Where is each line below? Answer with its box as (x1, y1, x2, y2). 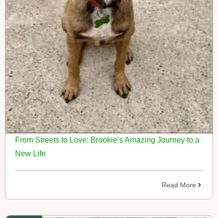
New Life (15, 149, 46, 158)
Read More (162, 181, 196, 189)
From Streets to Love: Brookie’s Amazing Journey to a (15, 135, 200, 144)
